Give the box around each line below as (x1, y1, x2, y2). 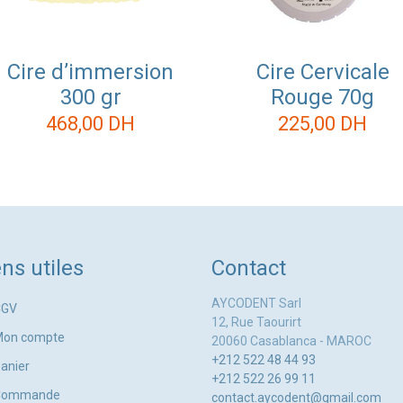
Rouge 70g (271, 85, 375, 111)
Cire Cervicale (255, 59, 390, 85)
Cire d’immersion (7, 59, 175, 85)
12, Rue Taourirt (210, 315, 301, 329)
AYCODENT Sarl (210, 296, 301, 310)
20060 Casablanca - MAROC (210, 334, 372, 348)
